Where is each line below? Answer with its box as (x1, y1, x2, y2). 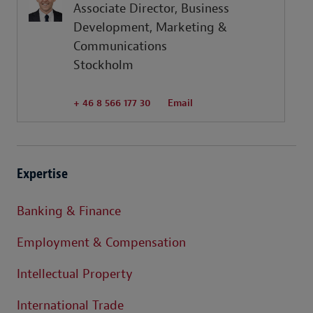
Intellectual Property (17, 266, 133, 283)
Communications (73, 38, 167, 55)
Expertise (17, 165, 68, 183)
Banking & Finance (17, 203, 121, 220)
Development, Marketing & (73, 20, 227, 36)
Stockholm (73, 57, 133, 74)
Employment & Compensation (17, 235, 186, 252)
